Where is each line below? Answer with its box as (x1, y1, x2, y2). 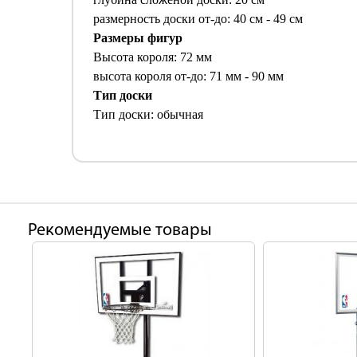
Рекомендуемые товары (28, 222, 212, 240)
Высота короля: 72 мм (93, 50, 212, 64)
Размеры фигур (93, 31, 182, 45)
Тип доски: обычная (93, 108, 203, 121)
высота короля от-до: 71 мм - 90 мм (93, 69, 284, 83)
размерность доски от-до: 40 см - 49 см (93, 12, 303, 25)
